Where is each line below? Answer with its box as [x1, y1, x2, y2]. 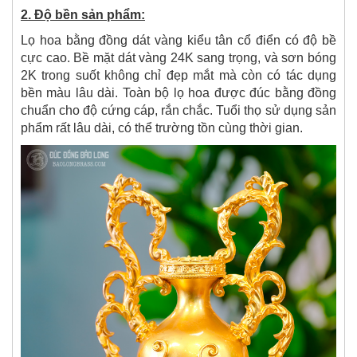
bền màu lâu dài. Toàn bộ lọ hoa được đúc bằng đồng [21, 86, 336, 100]
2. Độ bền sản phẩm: [21, 8, 145, 22]
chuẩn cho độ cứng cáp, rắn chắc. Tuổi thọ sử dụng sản [21, 104, 336, 117]
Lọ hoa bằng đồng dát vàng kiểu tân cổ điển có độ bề [21, 33, 336, 47]
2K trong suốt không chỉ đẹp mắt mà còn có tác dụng [21, 69, 336, 82]
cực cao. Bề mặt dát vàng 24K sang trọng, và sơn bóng [21, 51, 336, 65]
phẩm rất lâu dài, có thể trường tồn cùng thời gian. [21, 121, 303, 135]
